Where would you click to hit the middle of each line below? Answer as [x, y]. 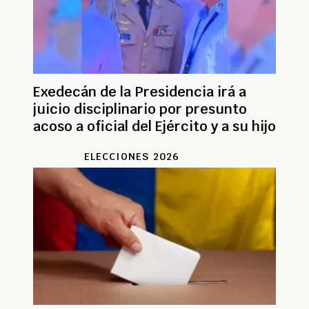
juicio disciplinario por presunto [140, 109]
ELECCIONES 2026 [132, 156]
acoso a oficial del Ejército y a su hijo [154, 126]
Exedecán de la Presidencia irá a [140, 91]
